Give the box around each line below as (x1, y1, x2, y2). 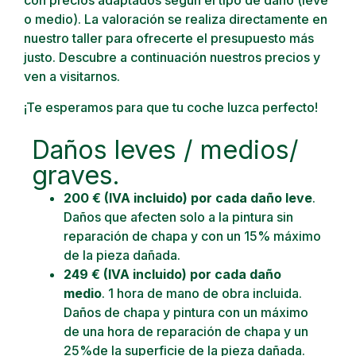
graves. (32, 159, 120, 191)
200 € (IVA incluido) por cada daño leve (64, 189, 312, 206)
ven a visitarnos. (24, 68, 120, 85)
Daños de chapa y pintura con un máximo (64, 304, 308, 320)
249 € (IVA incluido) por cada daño (64, 265, 281, 282)
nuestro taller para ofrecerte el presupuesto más (24, 30, 314, 47)
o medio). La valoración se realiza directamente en (24, 11, 327, 28)
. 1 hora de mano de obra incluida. (102, 284, 302, 301)
